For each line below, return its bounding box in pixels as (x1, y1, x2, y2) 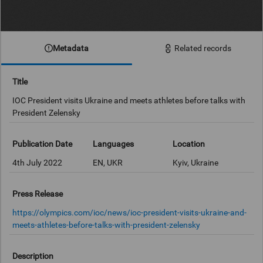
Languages (92, 139, 134, 149)
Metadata (53, 43, 89, 53)
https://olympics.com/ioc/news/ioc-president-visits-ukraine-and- (12, 207, 247, 217)
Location (173, 139, 205, 149)
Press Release (12, 189, 63, 199)
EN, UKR (92, 157, 123, 167)
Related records (174, 43, 231, 53)
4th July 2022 (12, 157, 63, 167)
